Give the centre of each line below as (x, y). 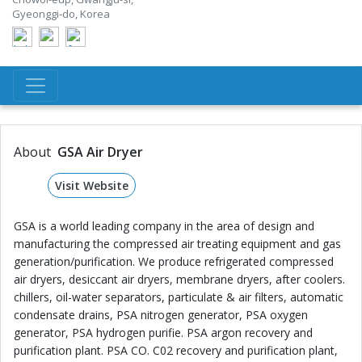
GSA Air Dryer (100, 152)
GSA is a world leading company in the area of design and (164, 226)
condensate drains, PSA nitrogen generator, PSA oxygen (161, 315)
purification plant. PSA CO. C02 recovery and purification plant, (176, 350)
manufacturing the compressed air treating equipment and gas (177, 244)
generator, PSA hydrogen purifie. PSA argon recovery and (163, 333)
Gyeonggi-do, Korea (61, 14)
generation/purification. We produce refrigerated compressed (174, 261)
